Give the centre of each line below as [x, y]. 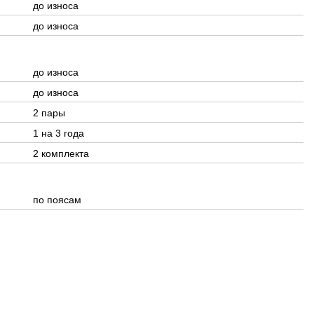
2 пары [49, 113]
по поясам [57, 200]
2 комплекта [61, 153]
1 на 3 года [58, 133]
